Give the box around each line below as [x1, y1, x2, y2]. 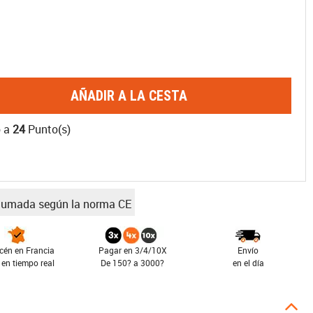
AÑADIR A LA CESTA [71, 87, 187, 104]
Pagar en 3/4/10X [98, 245, 167, 256]
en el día [232, 257, 264, 268]
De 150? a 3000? [101, 257, 165, 268]
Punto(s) [25, 122, 71, 137]
